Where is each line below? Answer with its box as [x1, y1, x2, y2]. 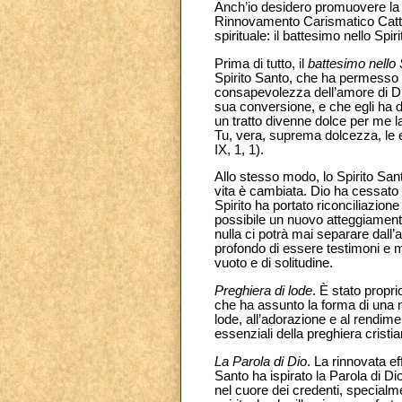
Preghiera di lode [214, 284, 312, 299]
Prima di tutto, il [214, 56, 308, 71]
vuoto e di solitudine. [214, 256, 333, 271]
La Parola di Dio [214, 354, 307, 369]
